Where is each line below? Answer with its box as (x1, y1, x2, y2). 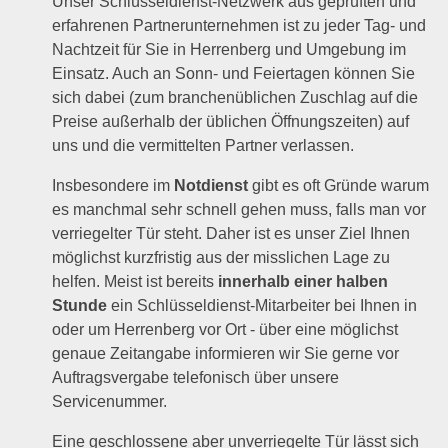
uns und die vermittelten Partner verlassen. (52, 137, 355, 154)
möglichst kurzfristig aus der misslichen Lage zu (52, 249, 391, 266)
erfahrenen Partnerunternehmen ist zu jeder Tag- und (52, 17, 427, 34)
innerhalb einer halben (218, 273, 389, 290)
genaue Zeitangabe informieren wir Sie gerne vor (52, 345, 400, 362)
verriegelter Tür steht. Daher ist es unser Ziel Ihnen (52, 225, 411, 242)
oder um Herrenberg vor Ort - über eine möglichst (52, 321, 399, 338)
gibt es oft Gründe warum (248, 177, 430, 194)
